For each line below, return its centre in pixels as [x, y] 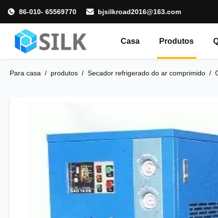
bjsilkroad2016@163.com [139, 12]
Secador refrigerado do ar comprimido [146, 73]
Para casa [25, 73]
